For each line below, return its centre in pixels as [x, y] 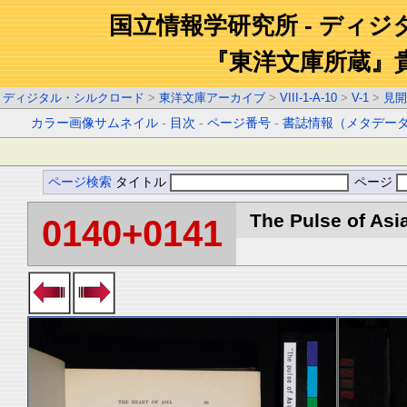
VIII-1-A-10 [308, 98]
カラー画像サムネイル [95, 123]
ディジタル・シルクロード [74, 98]
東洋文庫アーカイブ [212, 98]
